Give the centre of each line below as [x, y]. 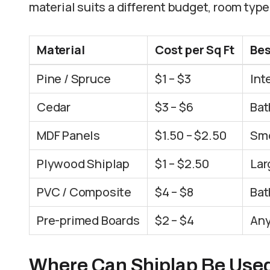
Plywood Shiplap [83, 164]
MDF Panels [68, 135]
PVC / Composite [84, 192]
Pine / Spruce [74, 79]
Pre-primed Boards [88, 220]
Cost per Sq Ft [195, 50]
